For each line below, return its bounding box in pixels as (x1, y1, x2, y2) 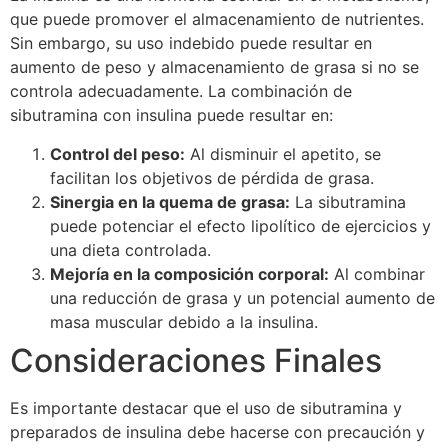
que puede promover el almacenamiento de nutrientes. (10, 9, 424, 30)
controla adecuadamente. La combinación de (10, 81, 352, 102)
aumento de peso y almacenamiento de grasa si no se (10, 57, 419, 78)
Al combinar (329, 263, 425, 284)
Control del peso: (50, 143, 185, 164)
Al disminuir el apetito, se (185, 143, 381, 164)
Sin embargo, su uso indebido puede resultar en (10, 33, 372, 54)
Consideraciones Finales (10, 340, 382, 380)
